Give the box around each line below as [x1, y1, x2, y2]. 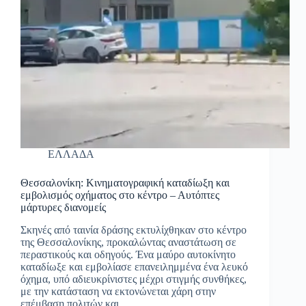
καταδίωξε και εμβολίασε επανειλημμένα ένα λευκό [20, 261, 248, 273]
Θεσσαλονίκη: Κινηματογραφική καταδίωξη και [20, 177, 229, 189]
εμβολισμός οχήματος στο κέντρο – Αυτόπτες [20, 189, 219, 201]
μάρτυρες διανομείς [20, 201, 106, 214]
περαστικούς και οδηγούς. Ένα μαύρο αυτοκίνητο [20, 249, 236, 261]
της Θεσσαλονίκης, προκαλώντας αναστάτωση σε [20, 236, 236, 249]
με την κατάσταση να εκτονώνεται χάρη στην [20, 286, 216, 298]
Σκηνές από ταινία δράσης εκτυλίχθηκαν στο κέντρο [20, 224, 247, 236]
